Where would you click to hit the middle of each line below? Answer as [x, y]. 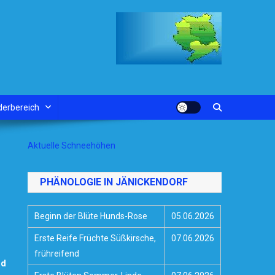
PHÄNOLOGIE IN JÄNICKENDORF [114, 182]
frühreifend [58, 254]
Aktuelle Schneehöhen [72, 145]
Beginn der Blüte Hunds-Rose [91, 216]
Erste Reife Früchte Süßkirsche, [95, 238]
